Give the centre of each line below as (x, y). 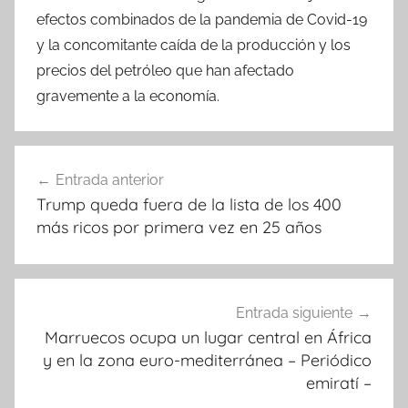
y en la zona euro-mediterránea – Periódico (207, 360)
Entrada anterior (110, 180)
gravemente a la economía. (128, 97)
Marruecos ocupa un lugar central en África (208, 337)
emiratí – (339, 382)
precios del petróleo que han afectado (165, 71)
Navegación (82, 162)
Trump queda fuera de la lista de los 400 (189, 205)
